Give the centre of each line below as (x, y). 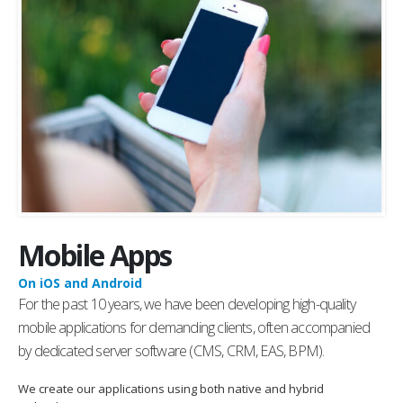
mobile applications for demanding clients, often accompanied (194, 328)
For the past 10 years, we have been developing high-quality (187, 304)
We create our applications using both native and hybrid (171, 388)
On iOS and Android (80, 283)
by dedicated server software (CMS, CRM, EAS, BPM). (171, 351)
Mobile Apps (95, 255)
